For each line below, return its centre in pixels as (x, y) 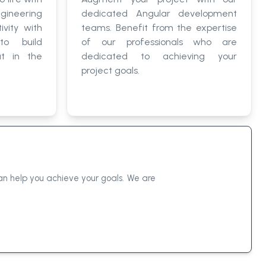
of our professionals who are (159, 42)
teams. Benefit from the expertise (159, 27)
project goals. (110, 70)
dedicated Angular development (159, 13)
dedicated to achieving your (159, 56)
